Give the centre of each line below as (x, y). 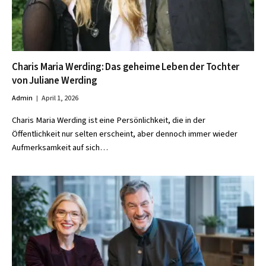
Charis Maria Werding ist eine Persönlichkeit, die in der (109, 120)
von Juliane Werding (55, 81)
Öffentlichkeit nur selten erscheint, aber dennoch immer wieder (125, 134)
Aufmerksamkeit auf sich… (60, 148)
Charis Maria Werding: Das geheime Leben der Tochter (126, 67)
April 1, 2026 (60, 98)
